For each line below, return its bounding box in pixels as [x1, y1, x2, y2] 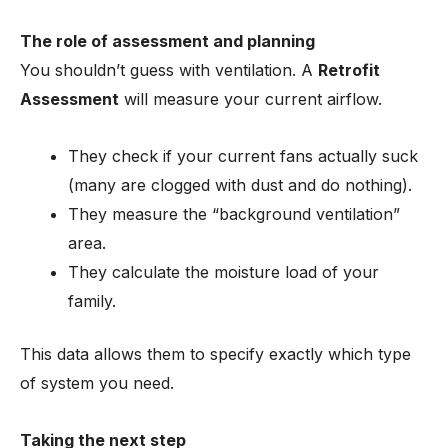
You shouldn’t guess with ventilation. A [20, 60, 318, 80]
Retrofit [318, 60, 380, 80]
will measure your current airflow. [119, 89, 382, 109]
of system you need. [20, 373, 174, 393]
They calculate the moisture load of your [68, 262, 379, 282]
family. [68, 291, 116, 311]
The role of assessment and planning [20, 31, 315, 51]
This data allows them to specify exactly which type [20, 344, 411, 364]
